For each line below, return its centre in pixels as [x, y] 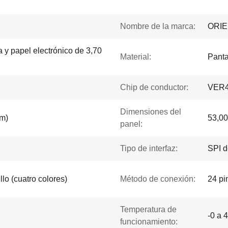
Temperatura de [148, 209]
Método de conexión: [158, 179]
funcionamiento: [149, 222]
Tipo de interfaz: [149, 148]
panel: [131, 124]
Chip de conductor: [154, 87]
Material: [136, 57]
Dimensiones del [151, 112]
